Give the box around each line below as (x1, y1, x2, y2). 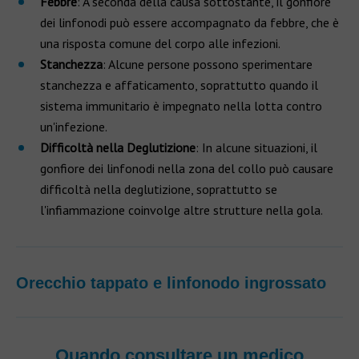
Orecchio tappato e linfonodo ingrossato (16, 274, 326, 292)
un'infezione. (40, 119, 107, 135)
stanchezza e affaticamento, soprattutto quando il (40, 77, 318, 93)
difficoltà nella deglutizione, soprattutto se (40, 181, 277, 197)
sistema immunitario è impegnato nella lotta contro (40, 98, 322, 114)
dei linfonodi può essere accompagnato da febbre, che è (40, 14, 339, 30)
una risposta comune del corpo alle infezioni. (40, 35, 280, 51)
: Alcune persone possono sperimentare (103, 56, 313, 72)
